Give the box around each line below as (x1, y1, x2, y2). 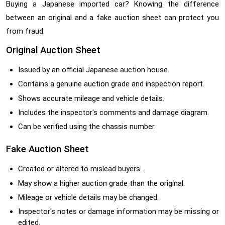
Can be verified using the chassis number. (18, 122, 156, 132)
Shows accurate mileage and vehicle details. (18, 93, 164, 103)
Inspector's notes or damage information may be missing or (18, 207, 219, 216)
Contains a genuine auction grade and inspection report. (18, 79, 204, 89)
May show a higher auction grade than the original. (18, 178, 185, 188)
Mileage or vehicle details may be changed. (18, 193, 159, 202)
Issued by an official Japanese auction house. (18, 65, 169, 74)
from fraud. (6, 26, 45, 36)
